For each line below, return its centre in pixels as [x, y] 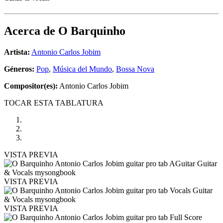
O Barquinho [92, 31]
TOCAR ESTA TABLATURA [54, 103]
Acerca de [31, 31]
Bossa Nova [135, 69]
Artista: [17, 52]
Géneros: [20, 69]
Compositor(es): [31, 86]
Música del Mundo [82, 69]
